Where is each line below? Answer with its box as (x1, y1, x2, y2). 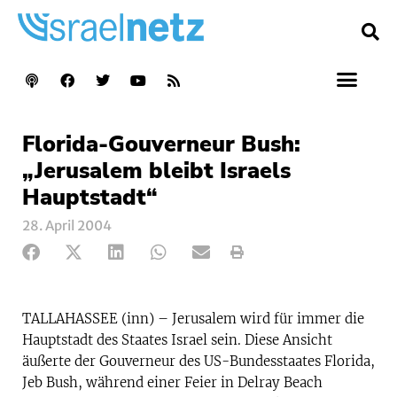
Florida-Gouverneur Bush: (22, 128, 300, 160)
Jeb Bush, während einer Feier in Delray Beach (22, 373, 323, 391)
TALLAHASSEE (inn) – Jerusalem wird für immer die (22, 309, 364, 327)
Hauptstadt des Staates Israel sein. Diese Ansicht (22, 331, 332, 348)
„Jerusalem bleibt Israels (22, 155, 291, 186)
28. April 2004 (22, 216, 112, 234)
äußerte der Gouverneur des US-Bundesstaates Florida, (22, 352, 375, 370)
